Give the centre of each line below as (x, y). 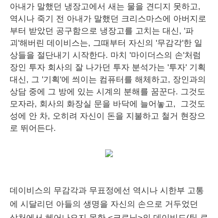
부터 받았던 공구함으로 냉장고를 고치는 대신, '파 (102, 31)
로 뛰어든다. (34, 128)
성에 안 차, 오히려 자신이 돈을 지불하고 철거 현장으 (108, 116)
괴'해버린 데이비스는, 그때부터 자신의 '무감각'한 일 (106, 43)
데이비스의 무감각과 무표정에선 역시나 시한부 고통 (107, 191)
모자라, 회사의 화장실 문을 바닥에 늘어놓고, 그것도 (108, 104)
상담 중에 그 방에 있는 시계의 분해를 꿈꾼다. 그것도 (108, 92)
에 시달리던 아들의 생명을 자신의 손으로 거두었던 (104, 204)
